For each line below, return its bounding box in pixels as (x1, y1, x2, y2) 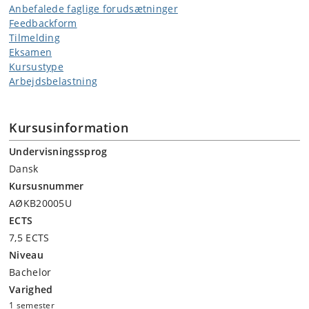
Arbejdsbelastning (9, 74, 98, 88)
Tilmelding (9, 31, 60, 44)
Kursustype (9, 60, 63, 73)
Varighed (9, 283, 53, 296)
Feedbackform (9, 17, 77, 30)
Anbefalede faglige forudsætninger (9, 2, 178, 15)
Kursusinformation (9, 119, 129, 136)
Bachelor (9, 266, 52, 279)
